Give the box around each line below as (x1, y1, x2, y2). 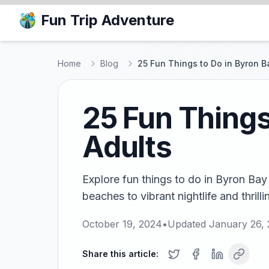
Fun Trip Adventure (41, 11, 174, 29)
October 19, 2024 (82, 218, 162, 230)
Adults (82, 129, 172, 165)
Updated (168, 218, 209, 230)
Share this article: (82, 249, 159, 259)
